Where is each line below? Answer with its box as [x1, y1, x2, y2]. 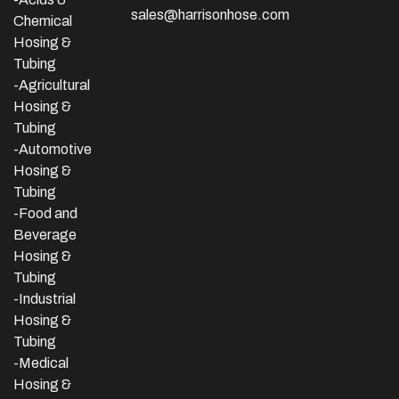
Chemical [13, 12, 72, 28]
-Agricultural [13, 77, 90, 93]
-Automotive [13, 141, 92, 157]
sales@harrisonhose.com [131, 7, 289, 23]
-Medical [13, 354, 69, 370]
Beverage [13, 226, 77, 242]
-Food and [13, 205, 77, 221]
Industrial [19, 290, 76, 306]
